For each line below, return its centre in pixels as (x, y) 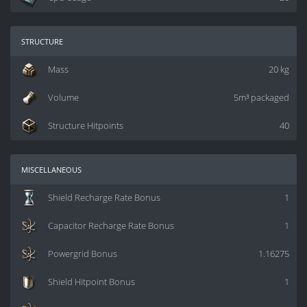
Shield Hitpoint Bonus (91, 282)
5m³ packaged (261, 98)
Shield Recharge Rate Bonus (104, 198)
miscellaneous (51, 169)
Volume (63, 98)
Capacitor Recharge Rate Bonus (111, 226)
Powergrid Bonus (83, 254)
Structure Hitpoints (86, 126)
